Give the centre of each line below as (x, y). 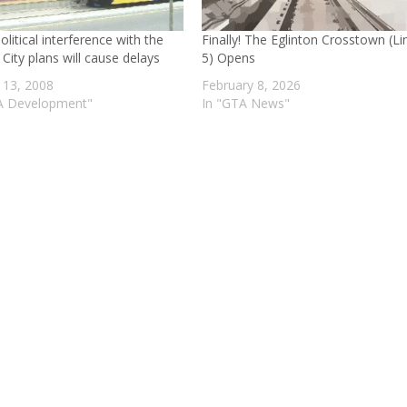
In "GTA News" (246, 104)
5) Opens (229, 58)
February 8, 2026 (252, 85)
